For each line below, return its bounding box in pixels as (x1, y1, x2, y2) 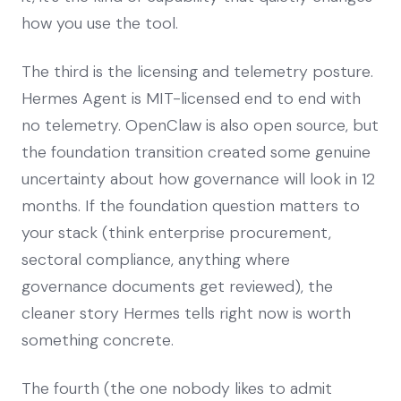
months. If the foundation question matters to (21, 194, 360, 217)
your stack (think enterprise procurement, (21, 221, 331, 243)
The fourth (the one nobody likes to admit (21, 377, 332, 399)
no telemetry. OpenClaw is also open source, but (21, 114, 379, 136)
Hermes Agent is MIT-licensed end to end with (21, 87, 361, 109)
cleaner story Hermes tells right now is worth (21, 302, 351, 324)
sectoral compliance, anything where (21, 248, 290, 270)
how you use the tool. (21, 12, 178, 34)
